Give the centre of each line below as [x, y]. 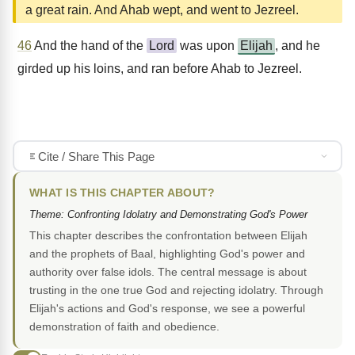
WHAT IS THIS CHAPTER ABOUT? [122, 193]
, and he [298, 46]
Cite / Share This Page [96, 156]
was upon [207, 46]
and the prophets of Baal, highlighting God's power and [167, 254]
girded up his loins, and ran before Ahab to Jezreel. [160, 69]
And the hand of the [89, 46]
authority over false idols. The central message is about [168, 272]
